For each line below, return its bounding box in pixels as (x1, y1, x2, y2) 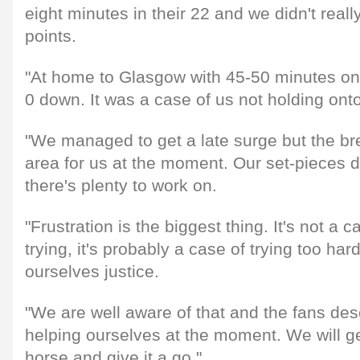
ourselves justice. (25, 261, 159, 281)
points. (25, 26, 76, 46)
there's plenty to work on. (25, 175, 217, 195)
